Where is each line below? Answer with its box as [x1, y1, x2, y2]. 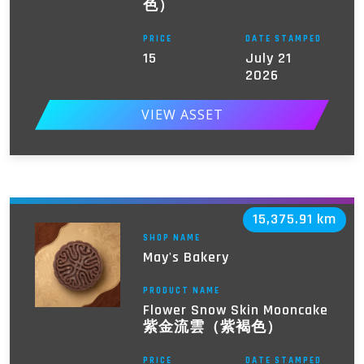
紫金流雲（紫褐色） [142, 317, 282, 336]
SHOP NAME [142, 232, 201, 244]
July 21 [245, 48, 292, 67]
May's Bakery [142, 247, 229, 266]
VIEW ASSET [141, 106, 223, 124]
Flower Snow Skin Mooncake [142, 300, 328, 319]
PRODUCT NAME [142, 284, 220, 297]
